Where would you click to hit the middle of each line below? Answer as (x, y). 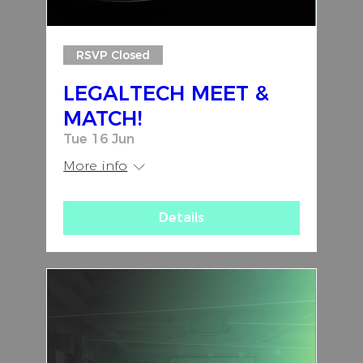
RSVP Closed (113, 55)
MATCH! (103, 119)
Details (181, 218)
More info (96, 166)
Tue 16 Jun (99, 139)
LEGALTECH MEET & (167, 94)
